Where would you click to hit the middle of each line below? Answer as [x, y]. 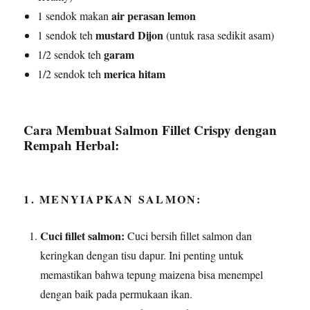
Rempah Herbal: [72, 145]
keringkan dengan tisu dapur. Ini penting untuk [142, 255]
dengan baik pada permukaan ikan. [117, 293]
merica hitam [135, 73]
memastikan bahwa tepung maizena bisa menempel [152, 274]
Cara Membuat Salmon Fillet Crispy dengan [151, 129]
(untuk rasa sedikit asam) [219, 35]
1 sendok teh [67, 35]
